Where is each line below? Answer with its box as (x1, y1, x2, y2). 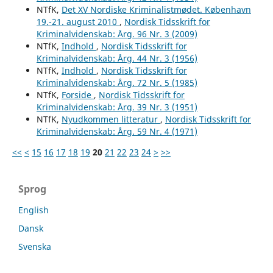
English (18, 204, 49, 216)
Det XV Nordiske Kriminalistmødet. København (61, 3, 251, 15)
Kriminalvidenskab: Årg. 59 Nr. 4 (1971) (36, 125, 197, 137)
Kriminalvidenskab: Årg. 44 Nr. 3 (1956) (36, 52, 197, 64)
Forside (61, 88, 94, 101)
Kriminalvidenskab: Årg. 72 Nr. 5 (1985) (36, 76, 197, 88)
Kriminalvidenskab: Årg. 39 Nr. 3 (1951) (36, 101, 197, 113)
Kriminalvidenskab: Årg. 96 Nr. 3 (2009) (36, 27, 197, 40)
